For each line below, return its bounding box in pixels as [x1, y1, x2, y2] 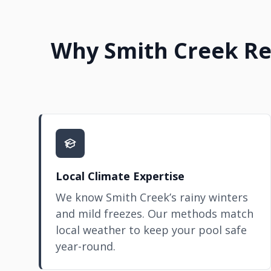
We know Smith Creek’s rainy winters [56, 190, 248, 204]
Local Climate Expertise [56, 169, 184, 183]
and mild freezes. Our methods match [56, 206, 253, 221]
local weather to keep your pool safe [56, 223, 247, 237]
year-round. [56, 239, 116, 253]
